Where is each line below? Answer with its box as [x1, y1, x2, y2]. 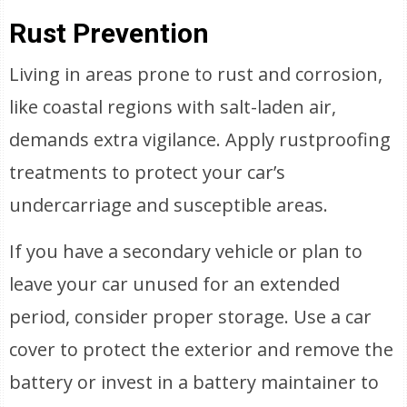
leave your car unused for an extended [9, 272, 341, 296]
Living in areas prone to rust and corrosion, [9, 62, 383, 86]
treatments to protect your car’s [9, 160, 286, 184]
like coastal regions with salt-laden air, [9, 94, 337, 119]
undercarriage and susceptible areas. [9, 193, 329, 217]
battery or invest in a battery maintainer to [9, 370, 380, 394]
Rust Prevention [9, 17, 210, 49]
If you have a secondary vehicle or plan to [9, 239, 363, 263]
